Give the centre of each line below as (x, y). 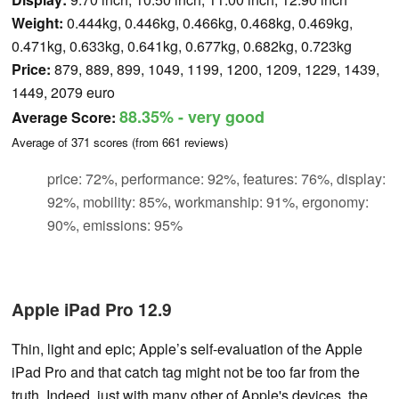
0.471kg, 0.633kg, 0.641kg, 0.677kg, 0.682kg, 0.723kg (182, 45)
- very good (219, 116)
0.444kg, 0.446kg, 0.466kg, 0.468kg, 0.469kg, (208, 22)
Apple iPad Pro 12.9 (92, 309)
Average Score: (64, 117)
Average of (41, 142)
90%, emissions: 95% (115, 224)
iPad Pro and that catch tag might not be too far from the (186, 371)
